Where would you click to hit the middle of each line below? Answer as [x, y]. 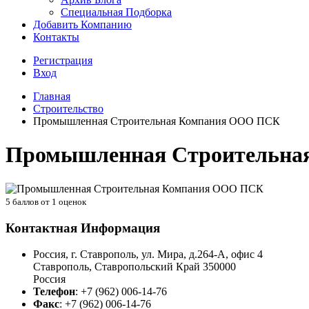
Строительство [68, 109]
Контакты [56, 37]
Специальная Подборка [116, 12]
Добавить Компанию [82, 24]
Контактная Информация [83, 228]
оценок [71, 201]
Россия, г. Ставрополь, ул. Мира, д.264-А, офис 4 [148, 255]
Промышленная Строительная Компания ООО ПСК [157, 121]
